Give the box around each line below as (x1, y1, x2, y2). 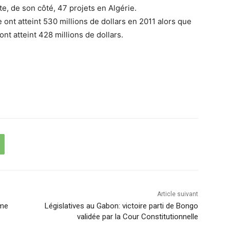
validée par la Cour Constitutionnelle (76, 212, 198, 221)
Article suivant (157, 190, 198, 198)
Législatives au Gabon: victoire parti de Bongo (44, 201, 198, 210)
